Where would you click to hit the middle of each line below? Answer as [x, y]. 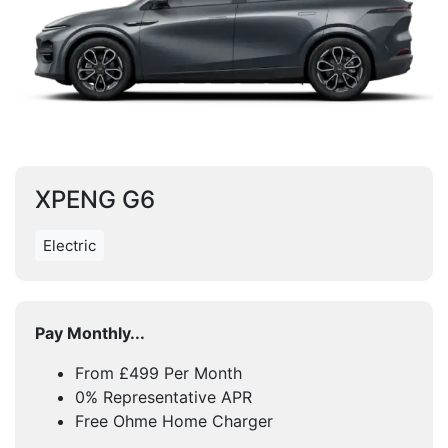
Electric [69, 245]
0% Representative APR [163, 397]
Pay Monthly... [90, 333]
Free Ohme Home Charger [174, 421]
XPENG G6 [95, 199]
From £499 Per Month [158, 373]
